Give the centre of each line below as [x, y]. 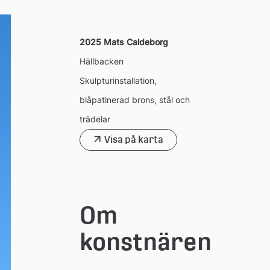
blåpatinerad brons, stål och [135, 99]
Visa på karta [134, 140]
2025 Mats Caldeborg [124, 42]
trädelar [95, 119]
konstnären [146, 241]
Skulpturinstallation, [118, 80]
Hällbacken [102, 61]
